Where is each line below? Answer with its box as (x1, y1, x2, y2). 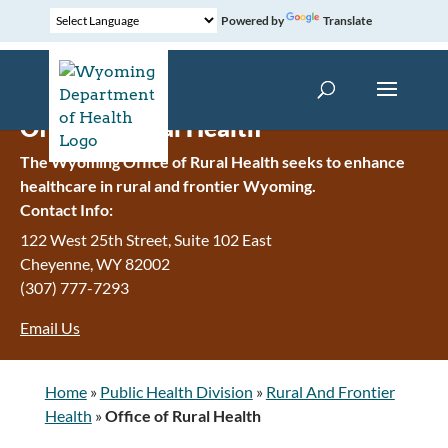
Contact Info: (20, 200, 113, 219)
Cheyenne (20, 253, 90, 273)
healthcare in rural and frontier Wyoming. (20, 176, 316, 195)
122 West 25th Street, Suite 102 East (20, 229, 272, 249)
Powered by (216, 13, 286, 28)
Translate (322, 13, 372, 28)
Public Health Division (99, 381, 253, 401)
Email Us (20, 317, 80, 337)
